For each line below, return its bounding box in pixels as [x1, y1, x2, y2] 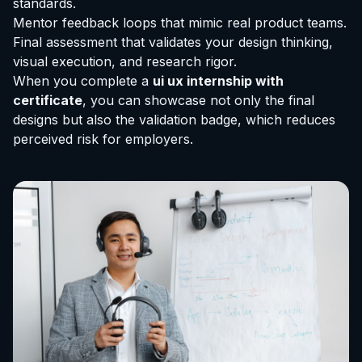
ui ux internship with [153, 72, 284, 89]
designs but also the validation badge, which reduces [13, 111, 335, 128]
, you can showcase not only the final [82, 91, 314, 108]
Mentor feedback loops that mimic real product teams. [13, 14, 347, 31]
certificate [13, 91, 82, 108]
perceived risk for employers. [13, 130, 193, 147]
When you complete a [13, 72, 153, 89]
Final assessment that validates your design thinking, [13, 33, 333, 50]
